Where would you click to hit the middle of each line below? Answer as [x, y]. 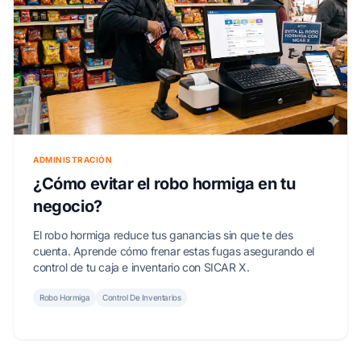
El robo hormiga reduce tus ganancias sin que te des [163, 234]
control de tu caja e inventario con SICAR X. [141, 267]
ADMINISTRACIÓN [73, 159]
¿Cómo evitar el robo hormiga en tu [164, 183]
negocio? [68, 206]
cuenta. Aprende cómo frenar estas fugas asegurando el [174, 251]
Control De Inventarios [142, 297]
